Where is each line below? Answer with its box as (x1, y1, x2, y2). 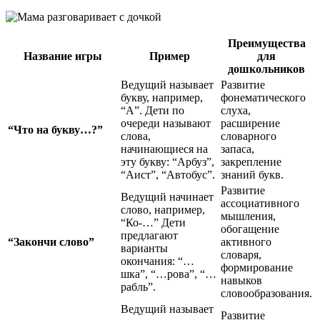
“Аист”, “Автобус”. (121, 169, 215, 181)
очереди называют (121, 117, 211, 130)
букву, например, (121, 91, 203, 104)
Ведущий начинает (121, 191, 214, 204)
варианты (121, 242, 168, 255)
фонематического (221, 91, 306, 104)
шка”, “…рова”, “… (121, 268, 216, 281)
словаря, (221, 249, 261, 261)
